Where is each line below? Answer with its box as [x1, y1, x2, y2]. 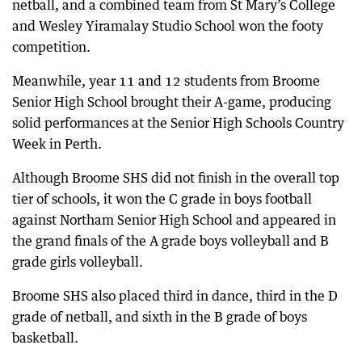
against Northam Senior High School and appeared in [12, 212, 336, 228]
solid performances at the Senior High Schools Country [12, 115, 344, 131]
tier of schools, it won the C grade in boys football [12, 191, 312, 207]
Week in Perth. [12, 136, 102, 152]
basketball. [12, 330, 78, 346]
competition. [12, 39, 90, 55]
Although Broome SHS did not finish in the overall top [12, 170, 339, 186]
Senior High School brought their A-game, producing [12, 94, 331, 110]
